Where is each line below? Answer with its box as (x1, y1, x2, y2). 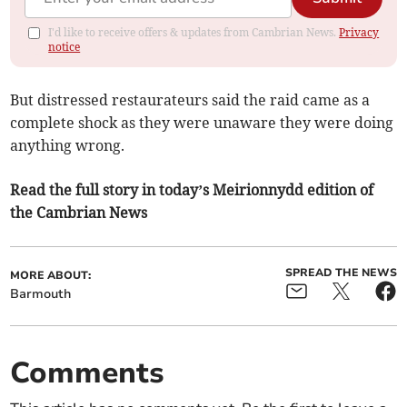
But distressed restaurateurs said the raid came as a (10, 91, 371, 110)
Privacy (339, 25, 380, 40)
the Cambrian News (10, 203, 148, 223)
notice (48, 40, 81, 55)
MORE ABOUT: (10, 268, 92, 283)
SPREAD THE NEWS (284, 265, 397, 281)
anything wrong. (10, 136, 125, 155)
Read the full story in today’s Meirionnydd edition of (10, 181, 374, 200)
